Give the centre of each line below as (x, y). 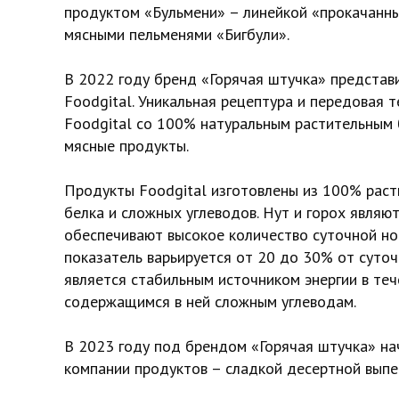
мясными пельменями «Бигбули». (177, 34)
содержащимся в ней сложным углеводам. (210, 301)
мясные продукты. (126, 146)
